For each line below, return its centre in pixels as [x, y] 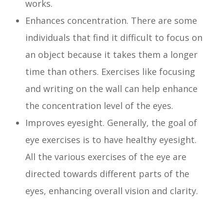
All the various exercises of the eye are [106, 156]
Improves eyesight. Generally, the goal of [111, 122]
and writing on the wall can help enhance [112, 88]
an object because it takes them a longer [112, 54]
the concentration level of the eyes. [100, 105]
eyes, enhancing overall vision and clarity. [112, 191]
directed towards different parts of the [108, 173]
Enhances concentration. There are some [111, 20]
